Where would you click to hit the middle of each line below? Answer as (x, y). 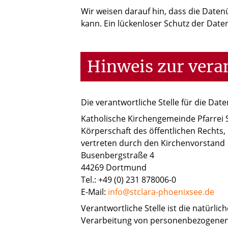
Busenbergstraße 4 (118, 155)
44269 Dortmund (114, 168)
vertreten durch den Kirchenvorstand (153, 143)
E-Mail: (94, 192)
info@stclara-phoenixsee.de (161, 192)
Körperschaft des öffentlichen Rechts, (153, 131)
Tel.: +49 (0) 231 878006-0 (129, 180)
